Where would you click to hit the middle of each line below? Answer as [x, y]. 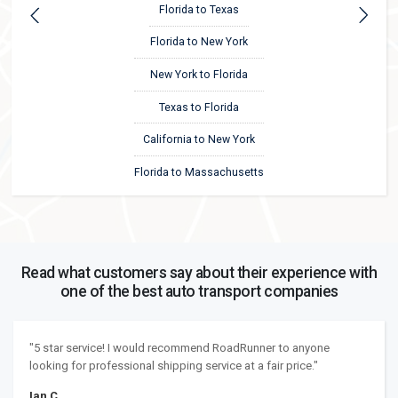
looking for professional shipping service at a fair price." [173, 365]
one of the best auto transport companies [199, 291]
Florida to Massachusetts [199, 172]
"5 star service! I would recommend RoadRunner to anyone [179, 347]
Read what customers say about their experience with [199, 272]
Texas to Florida [199, 107]
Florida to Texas [199, 9]
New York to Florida [199, 75]
